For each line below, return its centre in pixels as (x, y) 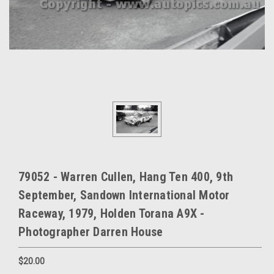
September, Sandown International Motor (124, 195)
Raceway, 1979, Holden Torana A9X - (112, 213)
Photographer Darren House (91, 231)
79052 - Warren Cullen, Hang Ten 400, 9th (126, 176)
